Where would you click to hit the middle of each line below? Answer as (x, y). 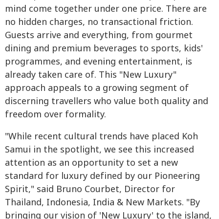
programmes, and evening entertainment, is (99, 62)
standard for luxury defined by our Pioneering (102, 176)
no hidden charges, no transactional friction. (99, 22)
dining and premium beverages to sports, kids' (104, 48)
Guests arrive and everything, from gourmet (99, 35)
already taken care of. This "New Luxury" (91, 75)
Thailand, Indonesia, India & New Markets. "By (102, 202)
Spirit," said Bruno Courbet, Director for (90, 189)
